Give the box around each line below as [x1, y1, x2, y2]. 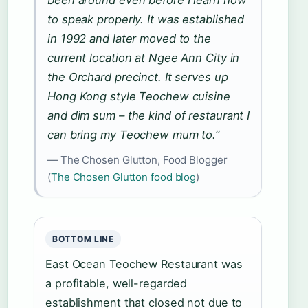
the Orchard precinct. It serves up [47, 70, 228, 85]
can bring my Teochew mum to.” [47, 128, 220, 142]
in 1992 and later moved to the [47, 32, 211, 46]
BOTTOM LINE [52, 234, 114, 245]
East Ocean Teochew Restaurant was [45, 257, 243, 272]
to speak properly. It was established [47, 12, 245, 27]
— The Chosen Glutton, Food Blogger [47, 153, 228, 167]
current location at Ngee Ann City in [47, 51, 240, 65]
